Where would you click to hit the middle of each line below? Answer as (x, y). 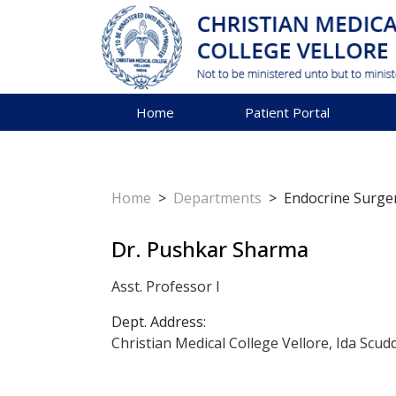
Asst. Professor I (166, 286)
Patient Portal (287, 112)
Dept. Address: (159, 321)
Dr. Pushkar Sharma (210, 248)
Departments (217, 198)
